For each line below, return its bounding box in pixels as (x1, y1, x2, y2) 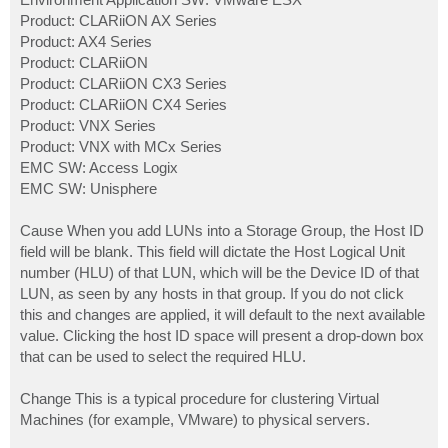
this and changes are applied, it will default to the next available (20, 306, 425, 324)
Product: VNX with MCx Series (20, 138, 222, 156)
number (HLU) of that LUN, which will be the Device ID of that (20, 264, 419, 282)
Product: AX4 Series (20, 33, 152, 51)
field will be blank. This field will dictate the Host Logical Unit (20, 243, 405, 261)
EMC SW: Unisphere (20, 180, 157, 198)
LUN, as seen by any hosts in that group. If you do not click (20, 285, 404, 303)
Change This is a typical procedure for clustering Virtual (20, 390, 379, 408)
